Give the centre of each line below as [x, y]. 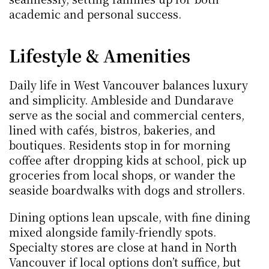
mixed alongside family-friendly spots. [113, 232]
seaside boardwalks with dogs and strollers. [127, 190]
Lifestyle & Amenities [100, 55]
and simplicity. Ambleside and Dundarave [121, 100]
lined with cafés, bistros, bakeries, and [112, 130]
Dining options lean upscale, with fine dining [130, 217]
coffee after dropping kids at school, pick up [128, 160]
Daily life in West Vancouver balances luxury [128, 85]
